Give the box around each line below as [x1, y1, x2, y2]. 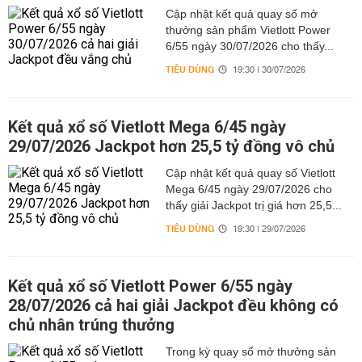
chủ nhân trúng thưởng [8, 315, 175, 335]
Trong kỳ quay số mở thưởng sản [165, 345, 336, 358]
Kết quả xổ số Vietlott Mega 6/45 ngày [8, 117, 286, 137]
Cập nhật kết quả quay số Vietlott [165, 166, 335, 179]
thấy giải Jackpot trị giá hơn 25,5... [165, 199, 342, 212]
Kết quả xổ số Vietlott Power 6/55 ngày [8, 276, 293, 296]
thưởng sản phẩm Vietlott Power [165, 23, 330, 36]
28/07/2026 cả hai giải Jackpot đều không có [8, 296, 339, 315]
